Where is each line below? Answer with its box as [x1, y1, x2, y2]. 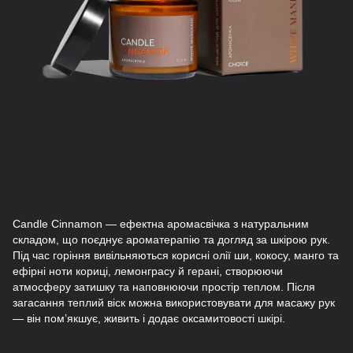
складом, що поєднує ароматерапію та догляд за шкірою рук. [13, 233, 330, 246]
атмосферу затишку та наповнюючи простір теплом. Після [13, 281, 315, 293]
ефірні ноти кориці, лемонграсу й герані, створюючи [13, 265, 283, 277]
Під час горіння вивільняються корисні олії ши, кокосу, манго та [13, 249, 339, 262]
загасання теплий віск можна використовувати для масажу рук [13, 296, 335, 309]
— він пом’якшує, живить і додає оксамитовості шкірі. [13, 312, 285, 325]
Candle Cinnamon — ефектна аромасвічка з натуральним [13, 217, 309, 230]
